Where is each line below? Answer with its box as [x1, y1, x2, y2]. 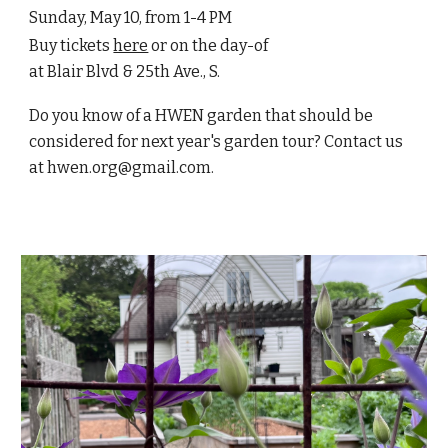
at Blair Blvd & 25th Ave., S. [29, 62, 221, 81]
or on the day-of [148, 36, 272, 55]
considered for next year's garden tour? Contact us [29, 132, 404, 151]
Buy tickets [29, 36, 114, 55]
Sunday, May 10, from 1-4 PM [29, 8, 233, 27]
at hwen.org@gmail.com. [29, 158, 215, 177]
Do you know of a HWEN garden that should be [29, 106, 374, 125]
